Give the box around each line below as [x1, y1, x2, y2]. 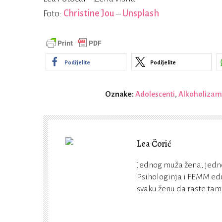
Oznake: [105, 90, 135, 99]
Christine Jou [63, 8, 114, 19]
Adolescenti [135, 90, 175, 99]
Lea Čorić [137, 138, 171, 150]
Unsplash [122, 8, 159, 19]
